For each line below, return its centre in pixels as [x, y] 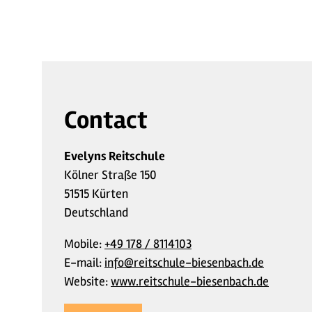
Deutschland [96, 212]
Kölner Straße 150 [110, 174]
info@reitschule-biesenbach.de [184, 262]
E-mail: [84, 262]
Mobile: [84, 243]
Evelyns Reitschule [115, 156]
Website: [87, 281]
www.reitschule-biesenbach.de [190, 281]
